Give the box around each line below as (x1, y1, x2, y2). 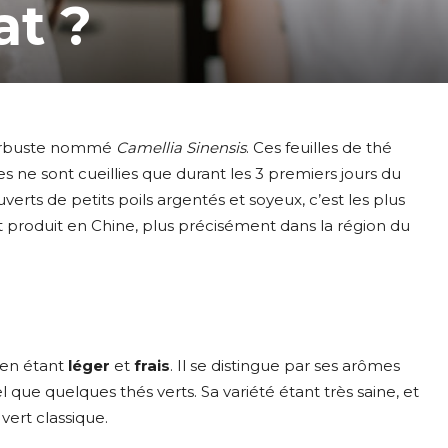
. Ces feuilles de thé (246, 138, 392, 157)
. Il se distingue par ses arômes (170, 356, 400, 375)
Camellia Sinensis (116, 138, 246, 157)
